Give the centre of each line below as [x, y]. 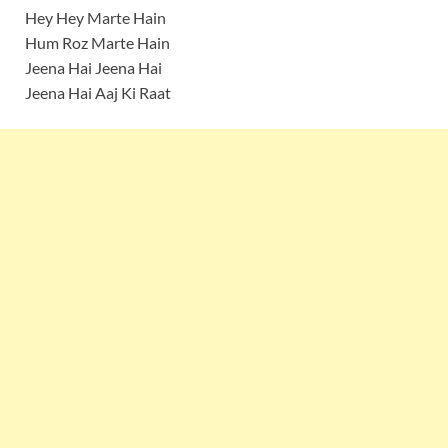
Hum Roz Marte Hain [97, 43]
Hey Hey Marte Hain [95, 18]
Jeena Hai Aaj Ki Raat [98, 93]
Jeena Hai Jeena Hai [93, 68]
